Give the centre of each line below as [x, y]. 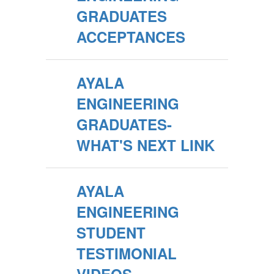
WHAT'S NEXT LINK [146, 145]
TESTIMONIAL [127, 254]
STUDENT [111, 233]
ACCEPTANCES [131, 37]
